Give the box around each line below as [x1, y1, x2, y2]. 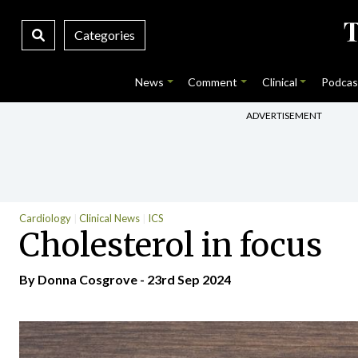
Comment [188, 75, 238, 89]
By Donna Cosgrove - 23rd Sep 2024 [19, 272, 231, 287]
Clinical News [79, 212, 140, 225]
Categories [74, 27, 135, 42]
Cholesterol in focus [19, 225, 322, 265]
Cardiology [19, 212, 71, 225]
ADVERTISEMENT [246, 109, 322, 121]
